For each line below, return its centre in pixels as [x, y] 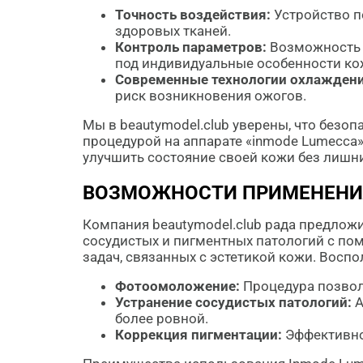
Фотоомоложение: [177, 286]
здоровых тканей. [173, 31]
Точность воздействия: [193, 15]
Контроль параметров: [191, 47]
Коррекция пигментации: [199, 335]
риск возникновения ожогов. [211, 96]
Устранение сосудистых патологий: [233, 302]
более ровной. [162, 318]
